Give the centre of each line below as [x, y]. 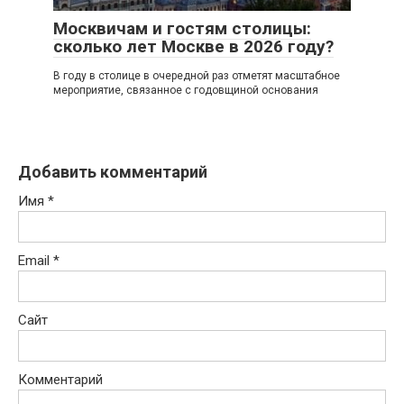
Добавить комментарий [113, 172]
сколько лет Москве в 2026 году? [193, 46]
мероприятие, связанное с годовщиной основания [186, 90]
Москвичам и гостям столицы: [182, 28]
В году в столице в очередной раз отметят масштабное [197, 76]
